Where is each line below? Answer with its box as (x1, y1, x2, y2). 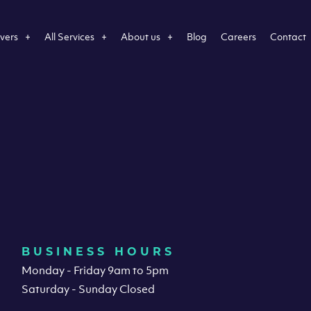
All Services (44, 29, 95, 43)
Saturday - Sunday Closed (22, 282, 155, 296)
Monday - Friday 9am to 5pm (22, 263, 169, 277)
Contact (270, 29, 307, 43)
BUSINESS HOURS (22, 245, 176, 258)
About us (121, 29, 161, 43)
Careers (221, 29, 257, 43)
